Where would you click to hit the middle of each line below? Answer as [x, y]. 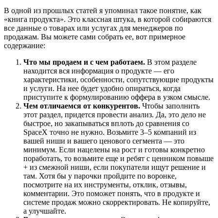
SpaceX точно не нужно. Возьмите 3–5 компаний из [110, 132]
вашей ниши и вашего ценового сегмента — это [104, 141]
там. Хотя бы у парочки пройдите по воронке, [100, 176]
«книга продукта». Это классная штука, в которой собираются [108, 19]
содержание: [25, 46]
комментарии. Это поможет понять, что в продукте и [112, 194]
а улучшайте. [45, 211]
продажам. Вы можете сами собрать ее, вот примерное [95, 37]
